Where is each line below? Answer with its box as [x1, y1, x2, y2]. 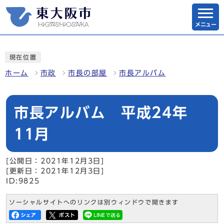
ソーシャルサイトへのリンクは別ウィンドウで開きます [9, 199, 179, 205]
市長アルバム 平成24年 [14, 105, 203, 119]
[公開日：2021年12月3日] [6, 157, 104, 164]
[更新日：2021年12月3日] [6, 167, 104, 174]
